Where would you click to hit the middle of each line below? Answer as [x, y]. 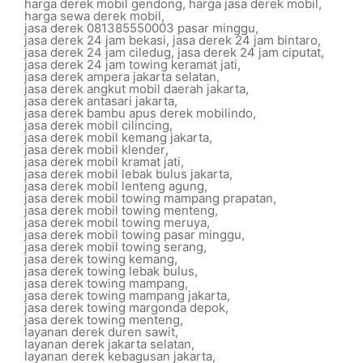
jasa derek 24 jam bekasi [95, 40]
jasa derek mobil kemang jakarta [117, 137]
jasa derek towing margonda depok [125, 307]
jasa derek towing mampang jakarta [126, 295]
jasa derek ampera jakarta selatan [120, 77]
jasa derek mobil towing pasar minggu [133, 235]
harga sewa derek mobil [93, 16]
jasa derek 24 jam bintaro [245, 40]
